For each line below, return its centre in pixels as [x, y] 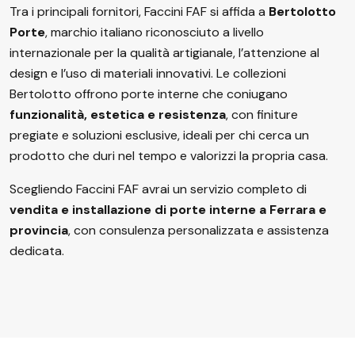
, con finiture [262, 115]
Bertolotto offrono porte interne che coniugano [149, 94]
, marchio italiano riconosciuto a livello [155, 32]
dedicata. [37, 251]
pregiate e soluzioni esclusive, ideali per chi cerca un [159, 135]
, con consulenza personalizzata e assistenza [198, 230]
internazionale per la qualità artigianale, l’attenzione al [164, 53]
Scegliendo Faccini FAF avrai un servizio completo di [158, 189]
